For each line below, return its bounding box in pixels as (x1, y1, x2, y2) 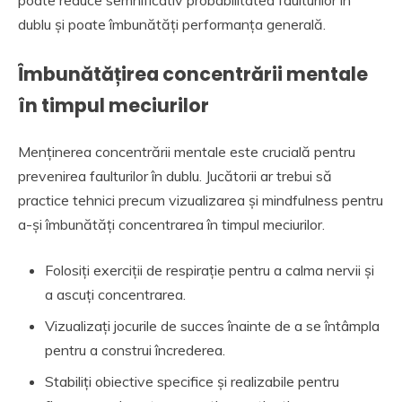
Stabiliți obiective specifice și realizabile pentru (45, 371, 339, 390)
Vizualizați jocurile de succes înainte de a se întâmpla (45, 316, 380, 335)
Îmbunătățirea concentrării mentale (18, 61, 368, 88)
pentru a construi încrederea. (45, 340, 225, 359)
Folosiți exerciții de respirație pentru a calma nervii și (45, 260, 374, 279)
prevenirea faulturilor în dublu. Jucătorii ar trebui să (18, 166, 332, 185)
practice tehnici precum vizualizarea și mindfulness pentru (18, 190, 383, 209)
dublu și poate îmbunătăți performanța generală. (18, 15, 326, 34)
